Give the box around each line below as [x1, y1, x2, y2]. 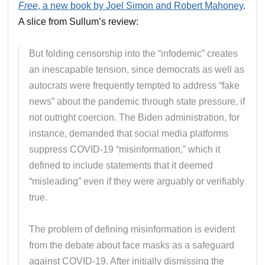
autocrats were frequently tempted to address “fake [29, 80, 240, 91]
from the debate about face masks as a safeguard [29, 240, 235, 250]
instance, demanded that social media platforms [29, 128, 229, 138]
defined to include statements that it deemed [29, 160, 214, 170]
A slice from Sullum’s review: [18, 16, 139, 27]
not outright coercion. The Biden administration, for [29, 112, 240, 122]
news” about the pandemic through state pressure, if [29, 96, 245, 106]
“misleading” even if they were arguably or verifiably [29, 176, 245, 186]
